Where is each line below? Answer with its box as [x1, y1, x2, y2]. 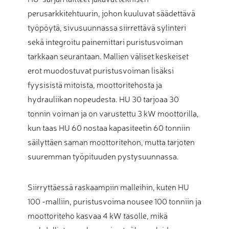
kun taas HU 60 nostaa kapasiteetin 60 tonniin [28, 122, 190, 133]
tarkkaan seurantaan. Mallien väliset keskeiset [28, 50, 189, 62]
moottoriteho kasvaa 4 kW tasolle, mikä [28, 210, 168, 221]
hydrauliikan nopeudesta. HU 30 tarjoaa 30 [28, 93, 179, 105]
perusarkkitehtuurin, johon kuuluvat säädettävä [28, 7, 195, 19]
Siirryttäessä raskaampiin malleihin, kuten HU [28, 181, 189, 193]
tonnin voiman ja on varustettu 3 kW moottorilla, [28, 107, 199, 119]
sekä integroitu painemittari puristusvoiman [28, 36, 183, 48]
